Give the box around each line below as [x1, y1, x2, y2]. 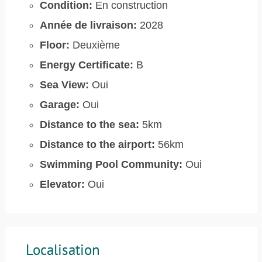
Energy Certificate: [40, 59, 133, 71]
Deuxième [70, 39, 120, 51]
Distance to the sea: [40, 119, 139, 130]
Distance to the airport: [40, 139, 155, 150]
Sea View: [40, 79, 89, 91]
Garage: [40, 99, 80, 111]
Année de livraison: [40, 19, 137, 31]
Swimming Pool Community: [40, 158, 182, 170]
